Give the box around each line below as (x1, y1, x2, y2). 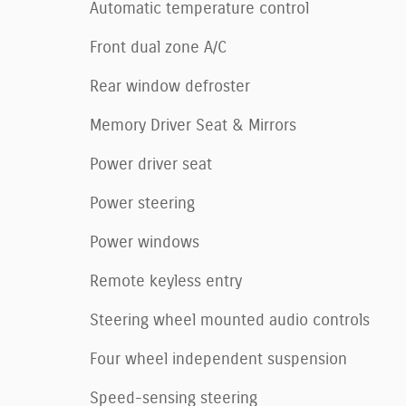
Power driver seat (90, 156, 212, 173)
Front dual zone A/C (90, 39, 227, 56)
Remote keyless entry (90, 273, 242, 290)
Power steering (90, 195, 195, 212)
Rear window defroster (90, 78, 250, 95)
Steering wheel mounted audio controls (90, 312, 370, 329)
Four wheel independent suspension (90, 351, 347, 368)
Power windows (90, 234, 199, 251)
